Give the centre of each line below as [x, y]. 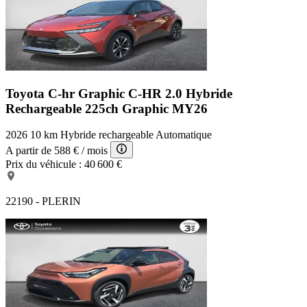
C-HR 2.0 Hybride [180, 93]
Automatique [184, 135]
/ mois [95, 151]
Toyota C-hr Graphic [67, 93]
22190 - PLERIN [43, 201]
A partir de [28, 151]
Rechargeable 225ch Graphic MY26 [107, 108]
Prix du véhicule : [44, 164]
